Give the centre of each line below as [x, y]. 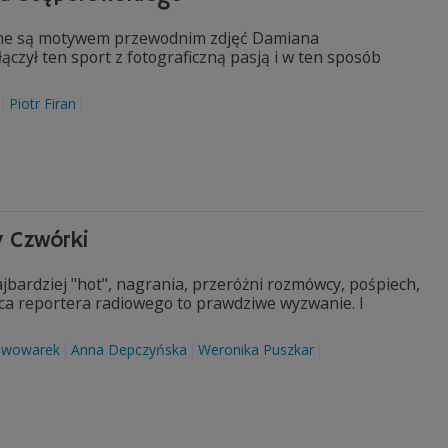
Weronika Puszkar [256, 349]
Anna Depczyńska [129, 349]
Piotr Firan [42, 103]
